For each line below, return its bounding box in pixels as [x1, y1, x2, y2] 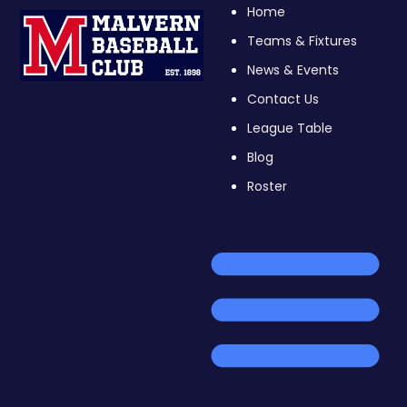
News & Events [247, 61, 339, 79]
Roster [247, 177, 287, 195]
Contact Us [247, 90, 319, 108]
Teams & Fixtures [247, 32, 357, 50]
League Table [247, 119, 333, 137]
